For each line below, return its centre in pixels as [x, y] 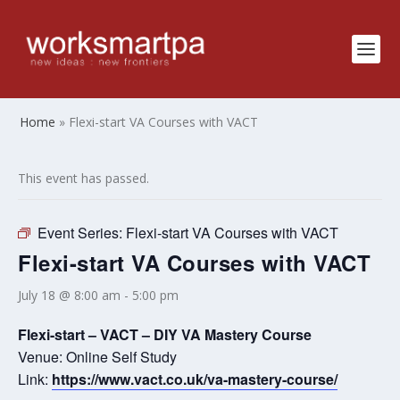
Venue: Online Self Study [97, 357]
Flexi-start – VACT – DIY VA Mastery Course [165, 334]
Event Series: [82, 233]
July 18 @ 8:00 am [69, 295]
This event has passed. [83, 178]
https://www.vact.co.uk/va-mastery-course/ [195, 379]
